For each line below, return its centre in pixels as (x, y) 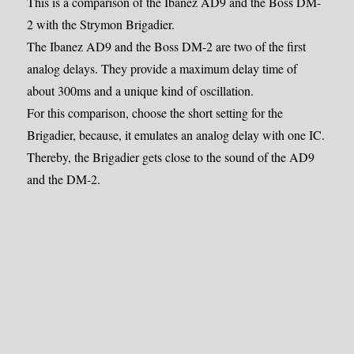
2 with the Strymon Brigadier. (101, 24)
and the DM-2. (64, 179)
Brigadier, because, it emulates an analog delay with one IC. (176, 135)
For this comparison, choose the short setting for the (155, 113)
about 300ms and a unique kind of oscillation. (141, 91)
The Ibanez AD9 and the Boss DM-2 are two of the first (167, 47)
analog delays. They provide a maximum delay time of (162, 69)
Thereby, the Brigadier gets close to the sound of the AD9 (171, 157)
